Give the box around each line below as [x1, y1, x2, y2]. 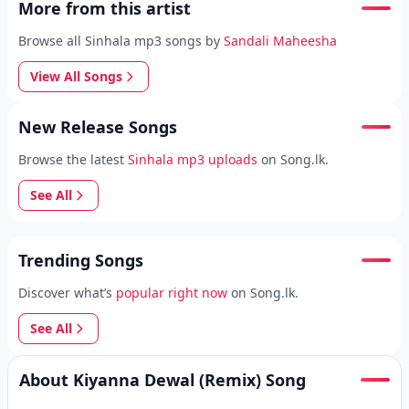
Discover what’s [18, 284, 112, 301]
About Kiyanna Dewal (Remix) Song [19, 369, 306, 391]
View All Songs [30, 68, 122, 85]
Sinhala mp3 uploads [128, 151, 257, 168]
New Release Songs [18, 116, 177, 138]
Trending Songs [18, 249, 143, 271]
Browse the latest [18, 151, 124, 168]
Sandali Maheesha [224, 32, 337, 49]
